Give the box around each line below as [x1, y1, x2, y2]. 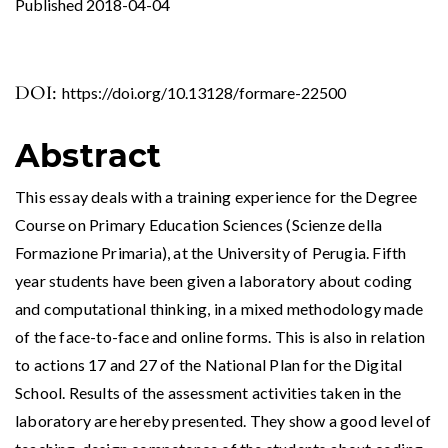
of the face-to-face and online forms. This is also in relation [15, 326, 426, 346]
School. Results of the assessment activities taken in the [15, 382, 402, 402]
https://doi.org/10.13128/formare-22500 [62, 82, 346, 102]
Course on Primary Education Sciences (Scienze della [15, 214, 383, 234]
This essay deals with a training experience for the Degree [15, 186, 418, 206]
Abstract [15, 135, 162, 175]
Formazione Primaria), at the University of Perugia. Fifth [15, 242, 407, 262]
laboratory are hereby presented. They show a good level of [15, 410, 432, 430]
